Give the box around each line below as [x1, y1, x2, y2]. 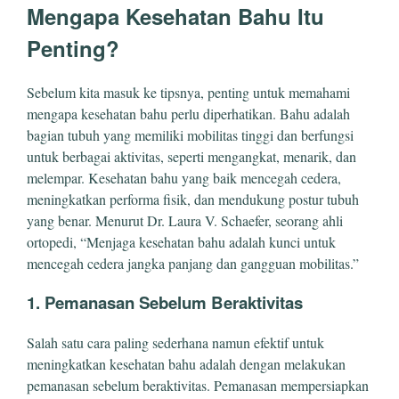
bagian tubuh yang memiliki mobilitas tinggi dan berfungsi [27, 125, 354, 144]
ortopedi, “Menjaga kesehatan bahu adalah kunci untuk [27, 232, 336, 251]
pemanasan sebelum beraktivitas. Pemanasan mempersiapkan [27, 376, 369, 395]
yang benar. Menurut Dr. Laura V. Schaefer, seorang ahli [27, 210, 343, 230]
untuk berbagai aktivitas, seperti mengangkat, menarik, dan [27, 146, 356, 166]
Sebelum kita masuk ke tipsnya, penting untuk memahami [27, 82, 350, 102]
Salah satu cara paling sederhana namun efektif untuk [27, 333, 324, 353]
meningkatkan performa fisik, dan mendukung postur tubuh [27, 189, 359, 208]
